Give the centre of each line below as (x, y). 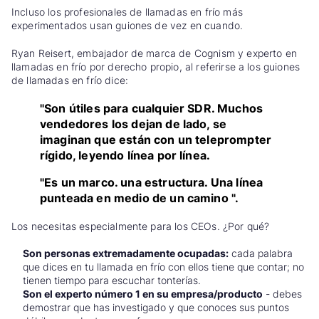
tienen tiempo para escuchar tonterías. (112, 281)
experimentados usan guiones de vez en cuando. (127, 26)
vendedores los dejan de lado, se (134, 124)
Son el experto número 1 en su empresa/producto (143, 294)
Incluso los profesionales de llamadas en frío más (127, 12)
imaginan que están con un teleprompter (156, 139)
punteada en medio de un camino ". (140, 198)
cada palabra (261, 253)
